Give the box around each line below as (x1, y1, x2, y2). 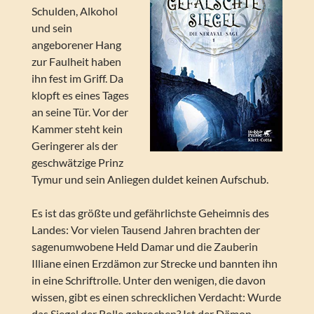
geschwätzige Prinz (31, 156, 123, 170)
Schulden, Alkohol (31, 4, 118, 18)
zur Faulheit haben (31, 55, 121, 69)
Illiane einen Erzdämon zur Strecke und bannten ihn (31, 257, 278, 271)
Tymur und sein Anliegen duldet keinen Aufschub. (31, 172, 268, 186)
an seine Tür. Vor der (31, 105, 128, 119)
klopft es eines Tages (31, 88, 129, 102)
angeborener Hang (31, 38, 121, 52)
